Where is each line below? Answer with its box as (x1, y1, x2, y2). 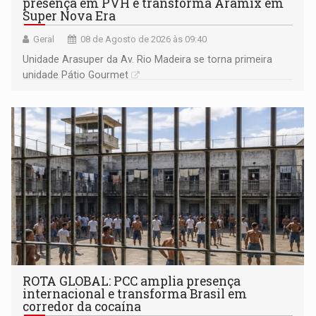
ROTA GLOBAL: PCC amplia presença (23, 272, 241, 289)
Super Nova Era (23, 7, 116, 24)
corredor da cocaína (23, 298, 142, 315)
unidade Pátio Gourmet (23, 68, 129, 80)
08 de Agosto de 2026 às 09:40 (80, 33, 207, 44)
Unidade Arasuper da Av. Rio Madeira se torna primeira (23, 53, 273, 65)
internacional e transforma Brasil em (23, 285, 248, 302)
